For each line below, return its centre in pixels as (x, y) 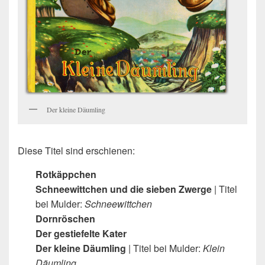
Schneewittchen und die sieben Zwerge (124, 189)
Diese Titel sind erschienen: (76, 150)
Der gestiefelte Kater (81, 233)
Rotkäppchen (66, 174)
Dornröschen (65, 218)
